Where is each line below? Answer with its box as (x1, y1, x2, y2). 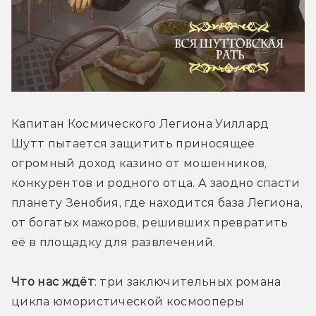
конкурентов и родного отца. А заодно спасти (11, 176, 300, 190)
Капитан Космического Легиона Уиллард (11, 116, 269, 130)
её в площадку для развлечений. (11, 235, 216, 249)
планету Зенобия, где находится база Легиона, (11, 195, 303, 209)
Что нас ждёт (11, 274, 95, 288)
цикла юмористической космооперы (11, 294, 244, 308)
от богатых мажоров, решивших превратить (11, 215, 288, 229)
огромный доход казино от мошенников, (11, 156, 267, 170)
